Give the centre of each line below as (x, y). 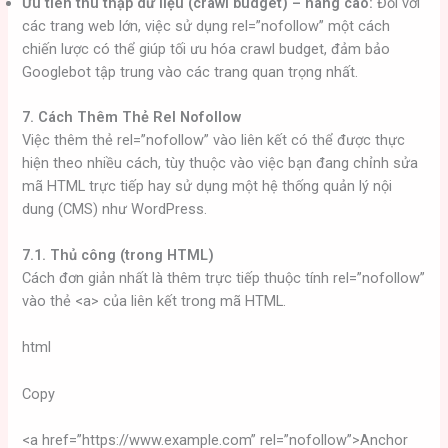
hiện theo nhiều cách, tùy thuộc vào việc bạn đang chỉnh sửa (220, 162)
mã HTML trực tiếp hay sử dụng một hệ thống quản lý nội (207, 185)
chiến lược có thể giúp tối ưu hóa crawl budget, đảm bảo (206, 48)
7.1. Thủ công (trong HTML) (118, 254)
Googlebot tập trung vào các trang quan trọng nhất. (190, 71)
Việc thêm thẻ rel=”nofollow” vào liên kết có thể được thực (214, 139)
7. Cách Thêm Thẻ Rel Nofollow (134, 116)
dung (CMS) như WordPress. (115, 208)
